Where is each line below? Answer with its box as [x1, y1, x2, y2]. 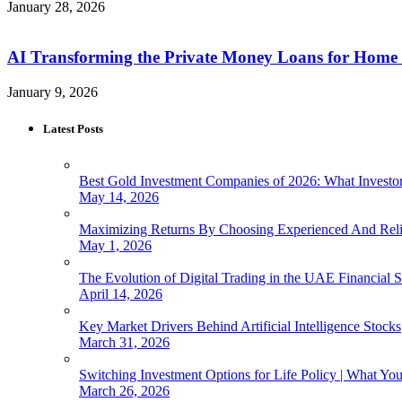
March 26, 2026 [79, 382, 170, 398]
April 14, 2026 [79, 285, 162, 301]
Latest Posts [43, 122, 103, 136]
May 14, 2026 [79, 188, 159, 205]
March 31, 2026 [79, 334, 170, 350]
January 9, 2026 [7, 84, 98, 100]
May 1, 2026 [79, 237, 152, 253]
